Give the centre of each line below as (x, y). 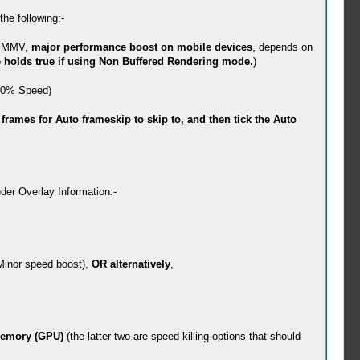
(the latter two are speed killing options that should (182, 336)
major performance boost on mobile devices (141, 47)
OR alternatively (131, 264)
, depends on (282, 47)
